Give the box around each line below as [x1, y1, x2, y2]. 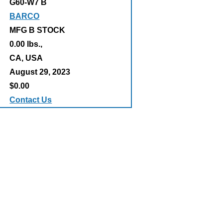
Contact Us [9, 96, 52, 104]
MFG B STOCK [9, 26, 66, 34]
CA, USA [9, 54, 43, 62]
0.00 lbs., [9, 40, 43, 48]
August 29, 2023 [9, 68, 71, 76]
